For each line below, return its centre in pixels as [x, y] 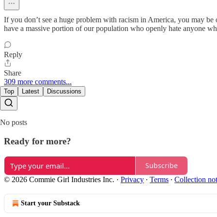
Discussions [64, 92]
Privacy [132, 179]
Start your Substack [50, 203]
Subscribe [162, 166]
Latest [31, 92]
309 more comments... [38, 82]
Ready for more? [38, 141]
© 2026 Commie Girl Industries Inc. [59, 179]
